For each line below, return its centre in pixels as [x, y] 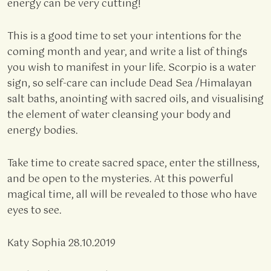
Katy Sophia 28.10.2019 [61, 243]
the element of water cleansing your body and [119, 115]
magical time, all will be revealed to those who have [132, 195]
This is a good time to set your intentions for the [124, 36]
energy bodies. [43, 131]
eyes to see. [34, 211]
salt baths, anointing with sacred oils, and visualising [135, 99]
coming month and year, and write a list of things [127, 52]
